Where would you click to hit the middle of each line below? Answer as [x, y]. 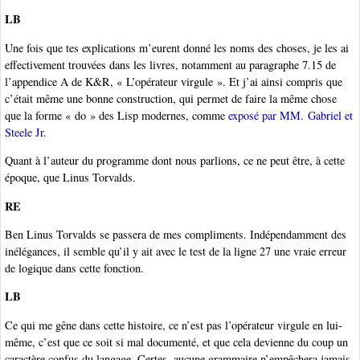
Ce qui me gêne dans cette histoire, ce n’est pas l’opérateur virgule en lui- [174, 325]
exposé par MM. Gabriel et [290, 115]
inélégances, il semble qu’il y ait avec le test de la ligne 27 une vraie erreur [176, 251]
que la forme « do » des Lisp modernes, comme [117, 115]
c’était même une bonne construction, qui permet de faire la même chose [171, 98]
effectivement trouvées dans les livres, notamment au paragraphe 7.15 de [170, 64]
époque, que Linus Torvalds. [70, 178]
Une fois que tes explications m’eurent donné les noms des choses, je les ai [177, 47]
